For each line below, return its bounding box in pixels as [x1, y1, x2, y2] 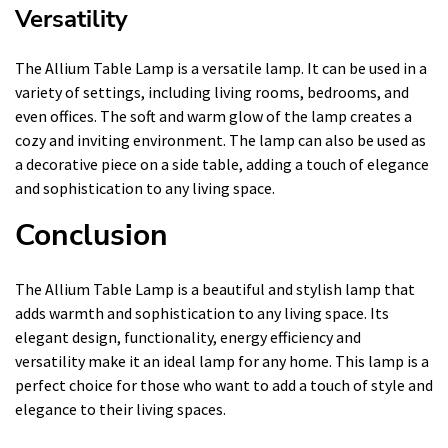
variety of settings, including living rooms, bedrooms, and [15, 81, 409, 102]
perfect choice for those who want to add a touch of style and [15, 374, 433, 395]
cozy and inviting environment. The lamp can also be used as [15, 129, 426, 150]
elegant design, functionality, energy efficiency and [15, 326, 361, 347]
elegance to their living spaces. [15, 398, 226, 419]
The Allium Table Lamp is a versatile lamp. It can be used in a [15, 57, 427, 78]
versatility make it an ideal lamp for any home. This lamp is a [15, 350, 429, 371]
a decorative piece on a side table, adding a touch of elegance [15, 153, 429, 174]
